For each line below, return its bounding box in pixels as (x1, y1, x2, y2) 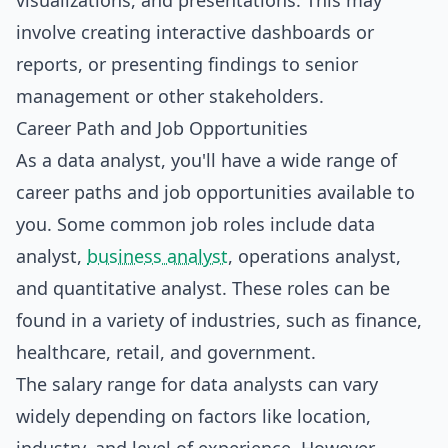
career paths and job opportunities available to (16, 180, 415, 204)
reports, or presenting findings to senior (16, 52, 358, 76)
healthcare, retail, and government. (16, 340, 316, 364)
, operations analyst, (228, 244, 401, 268)
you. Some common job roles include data (16, 212, 375, 236)
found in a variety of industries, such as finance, (16, 308, 422, 332)
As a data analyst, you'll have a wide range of (16, 148, 397, 172)
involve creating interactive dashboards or (16, 20, 374, 44)
